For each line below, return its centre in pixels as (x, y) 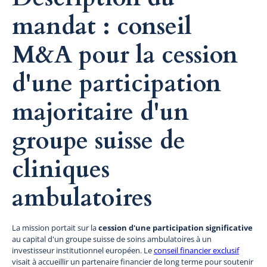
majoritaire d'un (100, 112)
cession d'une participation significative (176, 227)
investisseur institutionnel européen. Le (83, 250)
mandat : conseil (102, 26)
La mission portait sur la (55, 227)
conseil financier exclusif (196, 250)
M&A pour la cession (125, 55)
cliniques (61, 169)
